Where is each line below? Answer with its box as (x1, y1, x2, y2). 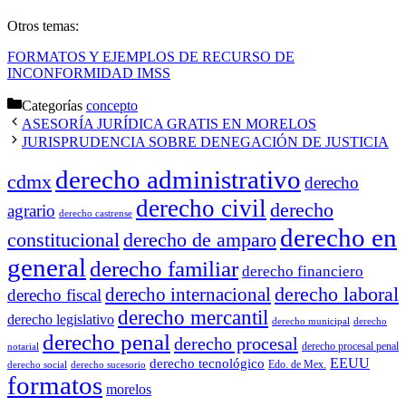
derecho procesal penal (302, 340, 399, 353)
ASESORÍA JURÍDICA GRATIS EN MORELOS (22, 116, 316, 132)
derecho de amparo (123, 228, 276, 252)
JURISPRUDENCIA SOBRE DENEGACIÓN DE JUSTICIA (22, 134, 389, 150)
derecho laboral (275, 283, 399, 306)
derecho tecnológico (150, 356, 265, 372)
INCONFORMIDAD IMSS (7, 65, 170, 82)
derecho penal (43, 330, 170, 355)
